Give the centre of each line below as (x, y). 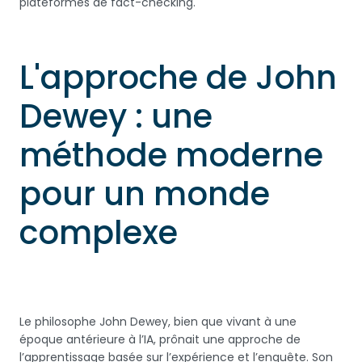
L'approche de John (178, 78)
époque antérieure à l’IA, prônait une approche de (160, 339)
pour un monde (145, 194)
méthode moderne (171, 155)
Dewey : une (116, 116)
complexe (99, 233)
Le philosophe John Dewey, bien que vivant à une (158, 322)
